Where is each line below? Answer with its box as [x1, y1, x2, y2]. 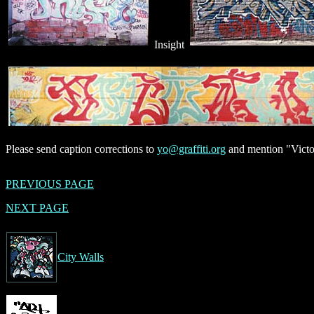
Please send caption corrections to [6, 142, 157, 155]
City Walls [57, 250, 104, 263]
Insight [151, 38, 187, 50]
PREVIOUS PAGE [6, 177, 94, 190]
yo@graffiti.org [157, 142, 226, 155]
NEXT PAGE [6, 201, 69, 214]
